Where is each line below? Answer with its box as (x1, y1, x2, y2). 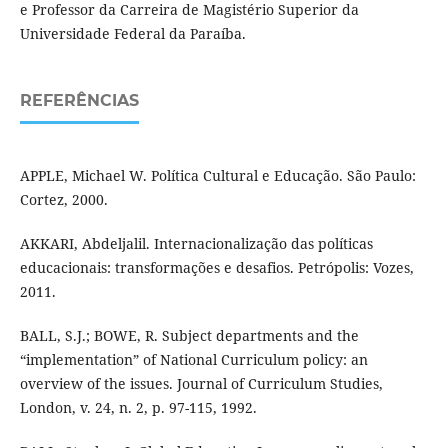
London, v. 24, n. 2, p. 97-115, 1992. (19, 398, 257, 418)
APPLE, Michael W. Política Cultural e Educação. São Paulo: (19, 166, 416, 186)
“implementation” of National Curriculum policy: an (19, 350, 368, 370)
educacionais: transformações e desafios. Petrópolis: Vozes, (19, 258, 414, 278)
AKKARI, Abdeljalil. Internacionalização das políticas (19, 234, 373, 254)
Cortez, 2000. (19, 190, 108, 210)
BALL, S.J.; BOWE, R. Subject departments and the (19, 326, 359, 346)
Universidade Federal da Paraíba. (19, 24, 246, 44)
